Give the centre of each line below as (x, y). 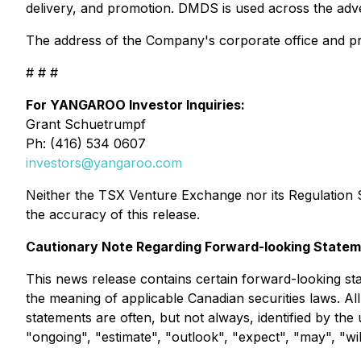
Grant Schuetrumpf (86, 124)
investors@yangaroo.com (104, 163)
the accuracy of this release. (113, 214)
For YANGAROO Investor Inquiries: (135, 105)
